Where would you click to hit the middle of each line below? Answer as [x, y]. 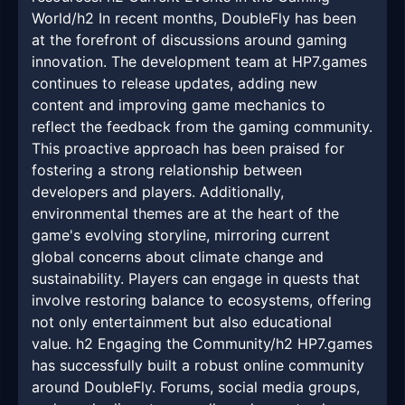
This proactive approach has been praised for [188, 149]
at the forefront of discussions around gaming [189, 40]
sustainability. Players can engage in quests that [196, 279]
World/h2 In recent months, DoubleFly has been [194, 19]
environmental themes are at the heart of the [185, 214]
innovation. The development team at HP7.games [199, 62]
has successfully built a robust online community [198, 366]
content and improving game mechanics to [179, 105]
